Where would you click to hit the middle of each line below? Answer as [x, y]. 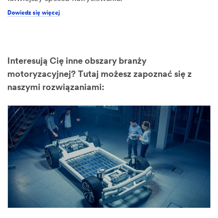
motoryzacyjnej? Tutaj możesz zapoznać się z [100, 74]
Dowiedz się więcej [34, 13]
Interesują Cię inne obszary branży [77, 61]
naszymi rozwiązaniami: [56, 88]
